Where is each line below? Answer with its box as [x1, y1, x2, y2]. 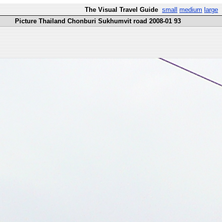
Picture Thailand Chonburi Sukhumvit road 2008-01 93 [15, 17, 181, 25]
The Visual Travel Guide [85, 6, 160, 13]
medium [179, 6, 202, 13]
